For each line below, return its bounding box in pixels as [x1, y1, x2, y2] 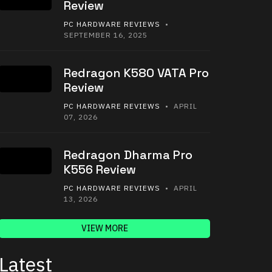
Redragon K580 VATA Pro [64, 65, 209, 81]
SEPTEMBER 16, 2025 [64, 30, 148, 40]
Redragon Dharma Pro [64, 147, 192, 163]
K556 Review [64, 161, 136, 178]
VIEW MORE [81, 223, 128, 234]
